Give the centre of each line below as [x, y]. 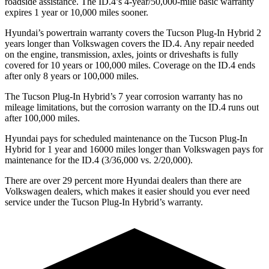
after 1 [17, 118]
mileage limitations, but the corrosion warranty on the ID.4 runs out [132, 107]
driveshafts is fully [203, 54]
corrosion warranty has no [192, 96]
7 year [130, 96]
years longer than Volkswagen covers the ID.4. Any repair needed [129, 43]
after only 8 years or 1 [46, 76]
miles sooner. [122, 12]
